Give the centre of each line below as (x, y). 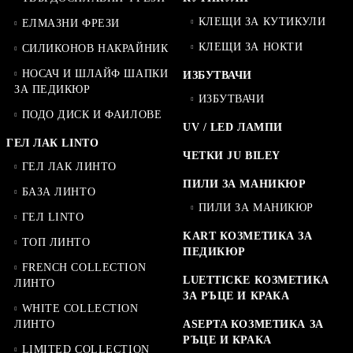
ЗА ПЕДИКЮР (52, 89)
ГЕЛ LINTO (53, 217)
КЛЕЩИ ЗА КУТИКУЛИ (262, 21)
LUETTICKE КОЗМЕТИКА (256, 280)
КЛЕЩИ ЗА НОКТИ (251, 46)
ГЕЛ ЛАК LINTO (53, 143)
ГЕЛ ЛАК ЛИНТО (69, 166)
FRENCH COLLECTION (84, 267)
